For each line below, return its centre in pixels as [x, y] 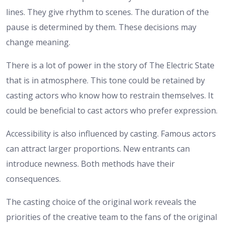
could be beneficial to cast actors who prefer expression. [112, 110]
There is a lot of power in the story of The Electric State [110, 65]
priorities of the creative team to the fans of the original [111, 217]
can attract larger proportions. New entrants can [98, 148]
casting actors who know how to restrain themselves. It [110, 95]
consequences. [33, 179]
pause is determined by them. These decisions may [101, 27]
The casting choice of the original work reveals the [101, 202]
